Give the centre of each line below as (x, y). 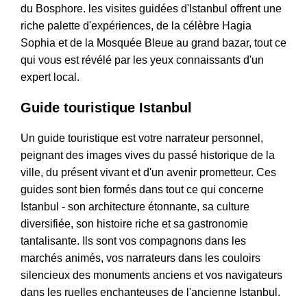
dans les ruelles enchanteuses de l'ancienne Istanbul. (150, 293)
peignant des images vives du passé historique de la (148, 156)
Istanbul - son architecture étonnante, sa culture (135, 207)
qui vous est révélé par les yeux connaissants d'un (142, 60)
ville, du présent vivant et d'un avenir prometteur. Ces (148, 173)
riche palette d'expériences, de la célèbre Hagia (136, 26)
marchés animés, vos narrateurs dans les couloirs (140, 258)
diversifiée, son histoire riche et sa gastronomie (134, 224)
